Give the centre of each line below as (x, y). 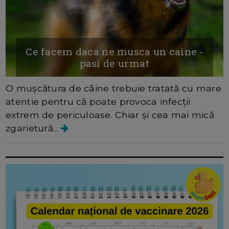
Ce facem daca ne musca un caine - (114, 51)
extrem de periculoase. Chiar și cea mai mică (110, 114)
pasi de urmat (114, 63)
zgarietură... (33, 128)
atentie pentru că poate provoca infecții (98, 101)
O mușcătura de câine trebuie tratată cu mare (113, 88)
